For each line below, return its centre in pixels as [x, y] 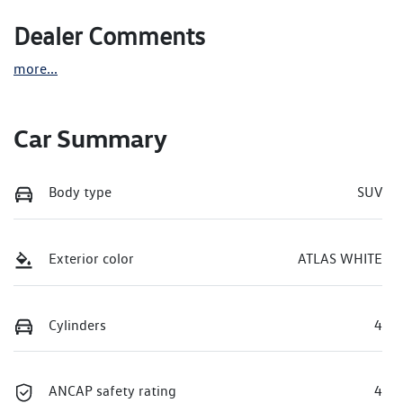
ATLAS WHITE [340, 258]
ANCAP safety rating [112, 391]
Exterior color [91, 258]
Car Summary [90, 139]
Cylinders [77, 325]
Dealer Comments [109, 36]
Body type [80, 193]
